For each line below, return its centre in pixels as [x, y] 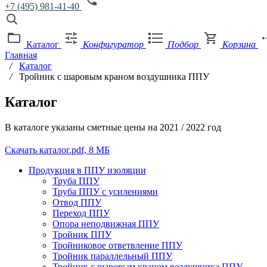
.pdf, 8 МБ [89, 150]
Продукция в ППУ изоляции [87, 170]
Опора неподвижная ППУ [106, 223]
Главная [21, 55]
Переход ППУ [81, 213]
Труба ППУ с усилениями [105, 191]
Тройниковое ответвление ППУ [117, 245]
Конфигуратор [113, 44]
